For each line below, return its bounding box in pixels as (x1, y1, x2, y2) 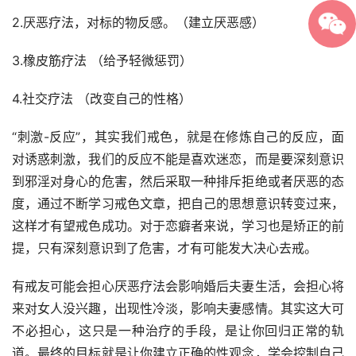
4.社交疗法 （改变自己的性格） (12, 91, 192, 107)
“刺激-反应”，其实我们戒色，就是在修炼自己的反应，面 (12, 129, 344, 145)
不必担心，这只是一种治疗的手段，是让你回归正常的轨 (12, 323, 344, 339)
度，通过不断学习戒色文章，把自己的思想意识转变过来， (12, 195, 344, 212)
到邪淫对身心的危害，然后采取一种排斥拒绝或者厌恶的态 (12, 173, 344, 190)
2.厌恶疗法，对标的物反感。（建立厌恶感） (12, 14, 265, 31)
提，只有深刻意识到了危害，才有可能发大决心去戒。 (12, 240, 317, 257)
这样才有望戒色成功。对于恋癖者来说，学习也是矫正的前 (12, 218, 344, 234)
